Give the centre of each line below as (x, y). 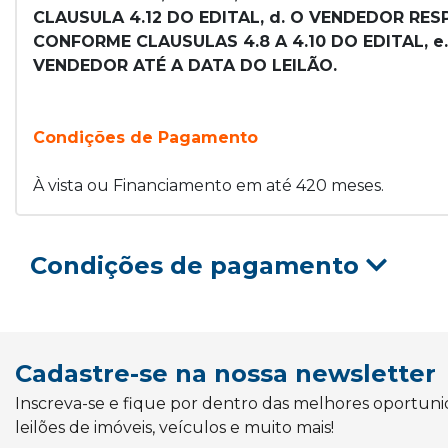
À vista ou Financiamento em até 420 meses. (208, 185)
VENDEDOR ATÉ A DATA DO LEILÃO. (185, 65)
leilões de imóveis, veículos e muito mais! (174, 427)
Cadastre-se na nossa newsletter (225, 373)
